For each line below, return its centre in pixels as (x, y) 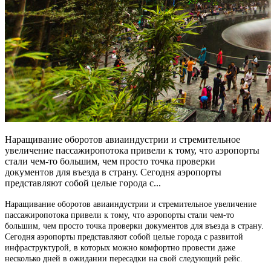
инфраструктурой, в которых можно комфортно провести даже (120, 247)
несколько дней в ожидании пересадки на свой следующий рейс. (124, 258)
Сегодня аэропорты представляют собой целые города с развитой (124, 237)
